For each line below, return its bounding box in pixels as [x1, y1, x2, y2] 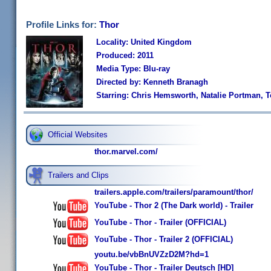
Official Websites [48, 130, 108, 139]
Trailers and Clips [48, 171, 109, 180]
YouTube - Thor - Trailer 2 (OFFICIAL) [94, 235, 233, 244]
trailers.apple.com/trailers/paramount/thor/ [94, 188, 253, 197]
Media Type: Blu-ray [96, 64, 170, 73]
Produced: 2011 [96, 51, 154, 60]
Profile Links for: [26, 19, 99, 30]
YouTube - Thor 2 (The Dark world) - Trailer [94, 201, 253, 211]
